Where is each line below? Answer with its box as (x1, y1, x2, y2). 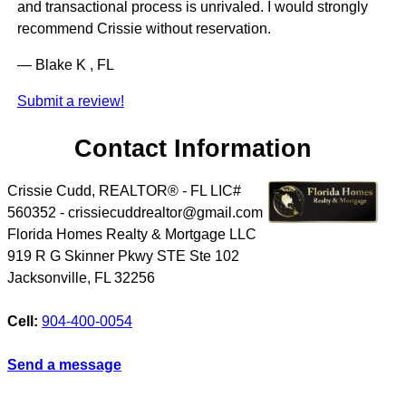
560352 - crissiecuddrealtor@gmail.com (7, 204, 263, 220)
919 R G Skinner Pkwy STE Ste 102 (7, 247, 239, 264)
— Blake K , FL (16, 57, 114, 73)
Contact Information (74, 134, 313, 163)
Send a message (7, 356, 121, 372)
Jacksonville (7, 269, 87, 285)
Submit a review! (16, 93, 124, 110)
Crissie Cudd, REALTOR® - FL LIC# (7, 182, 241, 198)
